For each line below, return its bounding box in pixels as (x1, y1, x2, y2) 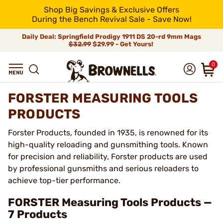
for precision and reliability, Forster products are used (8, 152, 208, 161)
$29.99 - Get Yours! (91, 40, 155, 48)
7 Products (8, 208, 67, 221)
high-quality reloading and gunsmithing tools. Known (8, 140, 208, 149)
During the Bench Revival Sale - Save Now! (31, 14, 192, 24)
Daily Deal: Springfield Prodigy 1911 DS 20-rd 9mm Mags (22, 33, 201, 40)
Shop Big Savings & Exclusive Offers (44, 5, 179, 14)
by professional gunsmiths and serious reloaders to (8, 164, 199, 173)
